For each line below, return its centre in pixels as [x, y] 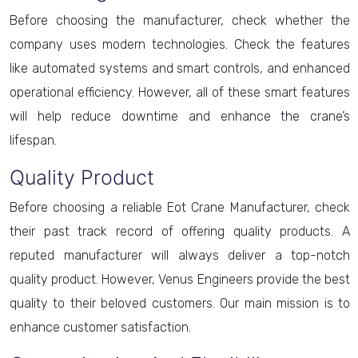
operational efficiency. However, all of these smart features [180, 92]
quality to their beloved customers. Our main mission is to [180, 303]
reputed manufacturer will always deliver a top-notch [180, 255]
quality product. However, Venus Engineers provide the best [180, 279]
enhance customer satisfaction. [102, 327]
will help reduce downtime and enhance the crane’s [180, 116]
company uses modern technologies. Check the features [180, 44]
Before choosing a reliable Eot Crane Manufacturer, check [180, 207]
